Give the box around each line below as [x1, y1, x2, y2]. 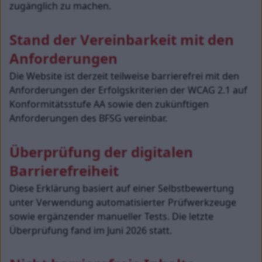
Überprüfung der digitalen [9, 142, 196, 161]
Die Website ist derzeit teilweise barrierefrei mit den [9, 70, 242, 82]
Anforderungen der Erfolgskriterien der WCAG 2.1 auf [9, 84, 250, 96]
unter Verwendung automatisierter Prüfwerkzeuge [9, 196, 239, 209]
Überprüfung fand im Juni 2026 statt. [9, 224, 172, 237]
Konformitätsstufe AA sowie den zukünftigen [9, 98, 211, 111]
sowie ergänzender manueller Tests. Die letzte [9, 210, 216, 223]
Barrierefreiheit [9, 161, 119, 180]
